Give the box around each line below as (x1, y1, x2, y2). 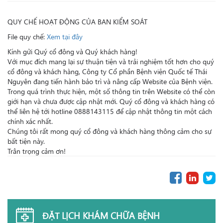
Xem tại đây (47, 31, 83, 41)
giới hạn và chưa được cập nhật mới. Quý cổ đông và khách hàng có (7, 96, 215, 106)
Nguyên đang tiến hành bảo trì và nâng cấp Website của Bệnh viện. (7, 76, 213, 86)
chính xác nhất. (7, 116, 53, 126)
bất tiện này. (7, 136, 45, 146)
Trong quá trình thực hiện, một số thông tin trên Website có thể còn (7, 86, 215, 96)
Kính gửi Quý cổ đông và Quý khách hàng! (7, 46, 137, 56)
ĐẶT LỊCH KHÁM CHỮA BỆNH (42, 209, 160, 222)
